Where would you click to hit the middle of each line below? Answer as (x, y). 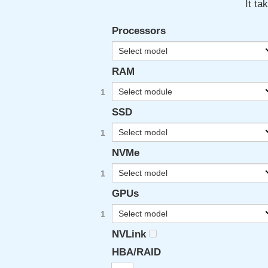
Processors (139, 31)
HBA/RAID (136, 252)
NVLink (129, 234)
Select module (145, 92)
